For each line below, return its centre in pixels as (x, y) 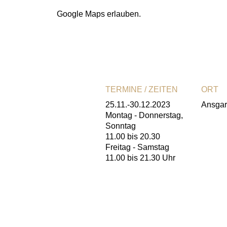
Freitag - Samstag (137, 147)
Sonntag (121, 126)
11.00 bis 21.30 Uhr (140, 158)
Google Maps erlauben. (99, 14)
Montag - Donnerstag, (144, 116)
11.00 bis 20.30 (133, 137)
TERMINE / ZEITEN (142, 90)
